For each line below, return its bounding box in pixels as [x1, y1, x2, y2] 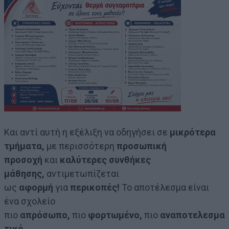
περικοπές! [70, 182, 120, 193]
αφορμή [19, 182, 53, 193]
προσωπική [117, 141, 167, 152]
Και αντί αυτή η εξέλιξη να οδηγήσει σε [4, 127, 170, 138]
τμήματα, [4, 141, 44, 152]
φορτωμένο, [88, 210, 142, 221]
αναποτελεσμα [160, 210, 225, 221]
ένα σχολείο [4, 196, 55, 207]
